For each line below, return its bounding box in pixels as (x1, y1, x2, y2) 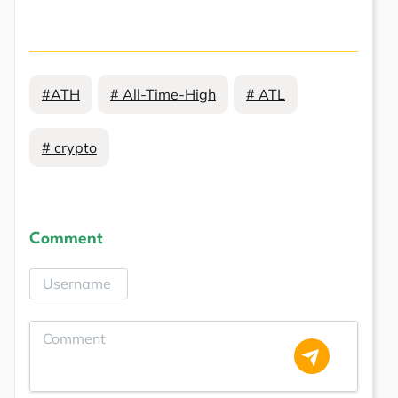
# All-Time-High (110, 84, 216, 103)
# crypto (42, 138, 97, 156)
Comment (29, 230, 103, 247)
